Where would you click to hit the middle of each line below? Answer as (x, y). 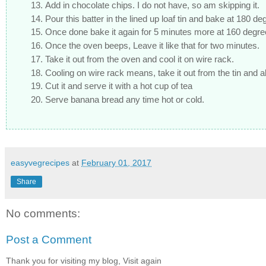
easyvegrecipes (40, 163)
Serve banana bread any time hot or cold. (125, 99)
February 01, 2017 (116, 163)
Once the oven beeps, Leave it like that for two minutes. (152, 45)
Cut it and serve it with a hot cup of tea (119, 86)
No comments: (43, 214)
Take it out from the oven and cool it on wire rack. (140, 59)
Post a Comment (49, 239)
